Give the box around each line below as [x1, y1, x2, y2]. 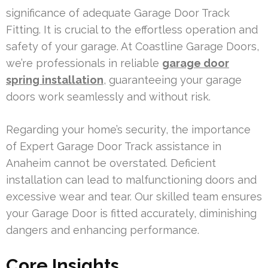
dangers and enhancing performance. [6, 223, 199, 236]
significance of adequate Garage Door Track [6, 6, 230, 19]
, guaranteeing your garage [103, 73, 242, 86]
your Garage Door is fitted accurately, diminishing [6, 206, 257, 220]
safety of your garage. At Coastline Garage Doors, [6, 39, 259, 53]
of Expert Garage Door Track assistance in [6, 139, 221, 153]
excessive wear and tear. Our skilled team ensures [6, 190, 262, 203]
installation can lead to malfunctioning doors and [6, 173, 257, 186]
